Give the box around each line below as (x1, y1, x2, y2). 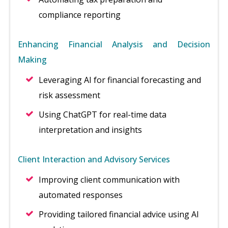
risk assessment (39, 90, 100, 101)
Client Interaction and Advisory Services (18, 154, 170, 165)
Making (18, 54, 47, 65)
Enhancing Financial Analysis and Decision (18, 39, 210, 50)
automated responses (39, 189, 123, 201)
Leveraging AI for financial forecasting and (39, 74, 201, 85)
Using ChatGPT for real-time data (39, 109, 166, 120)
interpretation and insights (39, 124, 142, 135)
